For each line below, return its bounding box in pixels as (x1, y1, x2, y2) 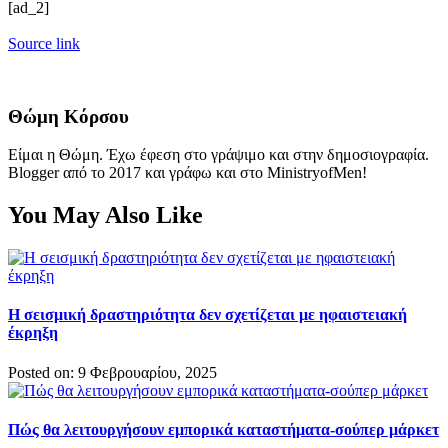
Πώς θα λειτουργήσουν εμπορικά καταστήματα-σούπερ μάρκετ (8, 420, 439, 438)
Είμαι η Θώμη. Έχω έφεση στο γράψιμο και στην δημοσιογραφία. (8, 146, 429, 164)
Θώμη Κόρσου (8, 105, 129, 127)
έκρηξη (8, 324, 58, 342)
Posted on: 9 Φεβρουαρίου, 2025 (8, 363, 217, 381)
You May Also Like (8, 202, 203, 229)
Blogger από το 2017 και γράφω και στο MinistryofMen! (8, 164, 367, 182)
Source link (8, 34, 80, 52)
